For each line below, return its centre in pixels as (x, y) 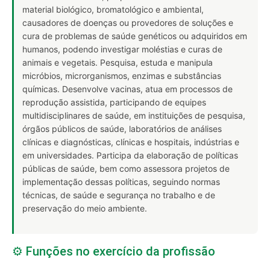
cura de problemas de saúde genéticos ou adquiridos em (135, 36)
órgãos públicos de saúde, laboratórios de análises (122, 128)
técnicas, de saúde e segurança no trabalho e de (119, 195)
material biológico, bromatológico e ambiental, (113, 9)
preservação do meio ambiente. (85, 208)
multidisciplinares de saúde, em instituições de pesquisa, (134, 115)
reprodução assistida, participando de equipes (114, 102)
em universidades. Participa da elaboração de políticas (130, 155)
